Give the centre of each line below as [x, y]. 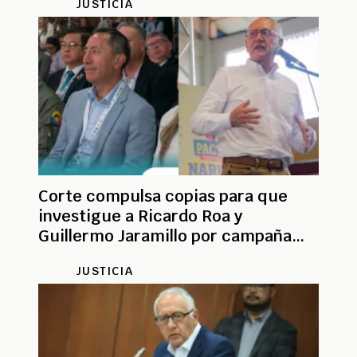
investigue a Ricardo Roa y [140, 216]
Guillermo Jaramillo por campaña [165, 235]
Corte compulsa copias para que [163, 196]
